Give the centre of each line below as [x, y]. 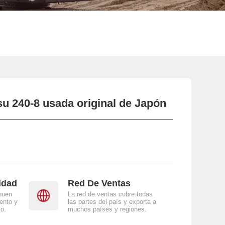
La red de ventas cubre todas [110, 194]
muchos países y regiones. [107, 209]
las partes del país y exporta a [112, 202]
